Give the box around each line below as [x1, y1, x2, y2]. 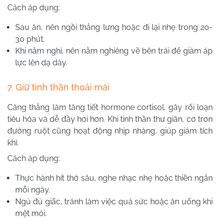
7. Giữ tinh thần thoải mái [7, 82, 110, 92]
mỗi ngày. [15, 185, 50, 194]
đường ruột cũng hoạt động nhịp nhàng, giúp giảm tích [7, 126, 213, 136]
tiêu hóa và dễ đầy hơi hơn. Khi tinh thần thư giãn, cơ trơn [7, 114, 213, 124]
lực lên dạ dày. [15, 58, 67, 67]
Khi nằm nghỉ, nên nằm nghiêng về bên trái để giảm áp [15, 46, 213, 55]
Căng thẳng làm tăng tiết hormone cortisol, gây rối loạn [7, 103, 213, 112]
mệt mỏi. [15, 209, 47, 218]
